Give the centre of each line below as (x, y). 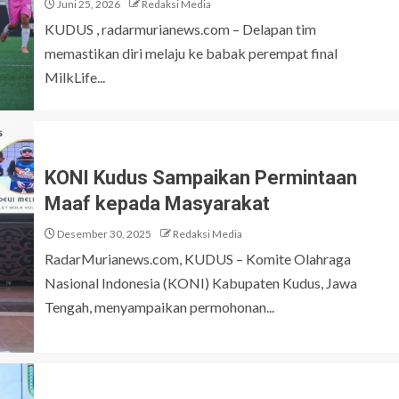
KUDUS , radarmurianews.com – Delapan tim (180, 29)
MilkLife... (75, 77)
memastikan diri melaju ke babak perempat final (191, 53)
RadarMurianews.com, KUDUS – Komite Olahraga (198, 258)
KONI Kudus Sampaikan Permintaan (201, 177)
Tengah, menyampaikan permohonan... (159, 306)
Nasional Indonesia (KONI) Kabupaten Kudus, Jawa (201, 282)
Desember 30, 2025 (103, 233)
